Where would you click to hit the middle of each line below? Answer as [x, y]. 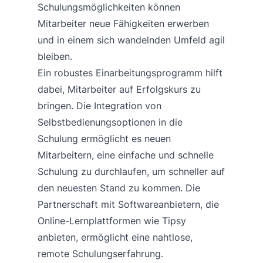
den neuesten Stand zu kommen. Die [119, 188]
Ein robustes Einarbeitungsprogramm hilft [130, 73]
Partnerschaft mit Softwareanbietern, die [128, 204]
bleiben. [55, 56]
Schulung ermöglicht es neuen [104, 138]
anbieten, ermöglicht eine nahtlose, [115, 237]
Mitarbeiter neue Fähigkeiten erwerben [123, 23]
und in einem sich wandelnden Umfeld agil [131, 40]
